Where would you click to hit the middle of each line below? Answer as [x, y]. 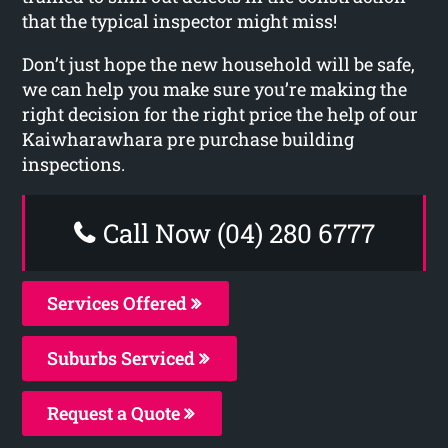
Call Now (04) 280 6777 [235, 232]
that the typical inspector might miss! [180, 20]
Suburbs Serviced [123, 357]
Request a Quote [116, 412]
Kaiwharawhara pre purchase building [188, 138]
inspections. [74, 163]
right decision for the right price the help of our [220, 113]
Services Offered [119, 302]
